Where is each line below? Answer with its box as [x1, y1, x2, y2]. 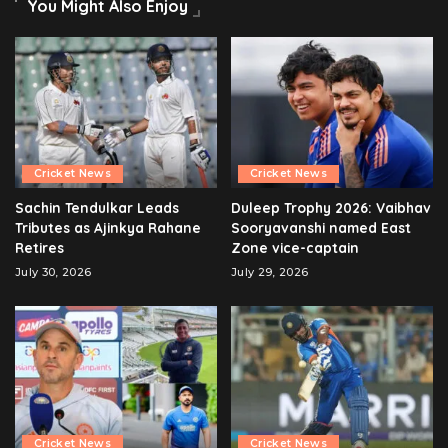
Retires [15, 239, 64, 257]
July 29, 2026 [231, 265, 309, 280]
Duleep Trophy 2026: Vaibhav [231, 199, 431, 217]
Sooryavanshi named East [231, 219, 411, 237]
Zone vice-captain [231, 239, 359, 257]
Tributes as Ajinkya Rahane [15, 219, 201, 237]
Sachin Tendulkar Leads [15, 199, 179, 217]
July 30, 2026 [15, 265, 92, 280]
